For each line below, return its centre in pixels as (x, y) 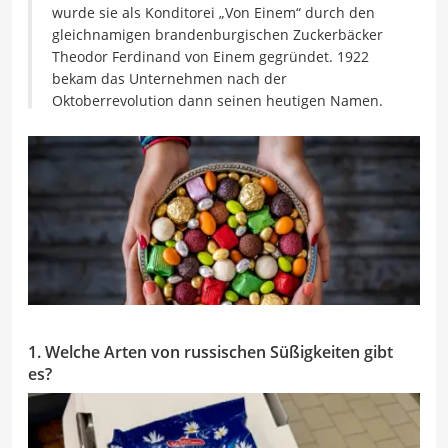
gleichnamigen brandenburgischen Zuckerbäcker (217, 34)
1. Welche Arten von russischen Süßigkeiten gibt (210, 351)
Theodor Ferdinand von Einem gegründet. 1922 (210, 56)
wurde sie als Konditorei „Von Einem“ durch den (213, 12)
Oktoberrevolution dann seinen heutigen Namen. (217, 100)
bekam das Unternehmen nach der (169, 78)
